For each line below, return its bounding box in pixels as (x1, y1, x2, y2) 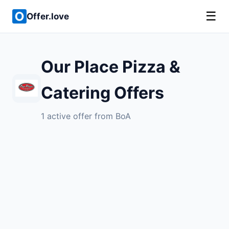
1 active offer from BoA (41, 111, 131, 121)
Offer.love (27, 11, 69, 21)
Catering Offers (41, 83, 164, 103)
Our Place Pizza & (41, 57, 180, 77)
